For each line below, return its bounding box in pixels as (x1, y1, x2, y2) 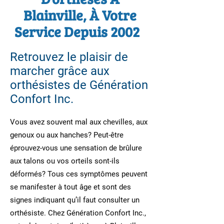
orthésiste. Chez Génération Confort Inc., (10, 208, 146, 217)
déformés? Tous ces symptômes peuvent (10, 169, 147, 178)
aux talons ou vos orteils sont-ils (10, 156, 119, 165)
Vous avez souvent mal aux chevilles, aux (10, 117, 147, 126)
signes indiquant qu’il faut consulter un (10, 195, 139, 204)
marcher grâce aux (10, 64, 109, 78)
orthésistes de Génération (10, 78, 148, 92)
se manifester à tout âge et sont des (10, 182, 131, 191)
